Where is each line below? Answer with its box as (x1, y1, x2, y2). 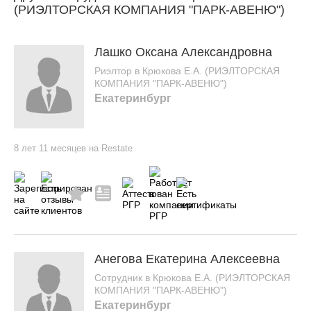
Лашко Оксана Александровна (94, 44, 273, 59)
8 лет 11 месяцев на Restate (14, 142, 133, 153)
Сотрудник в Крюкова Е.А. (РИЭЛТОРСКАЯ (94, 271, 291, 283)
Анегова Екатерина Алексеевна (94, 251, 280, 266)
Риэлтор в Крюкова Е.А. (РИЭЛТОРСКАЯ (94, 65, 280, 76)
